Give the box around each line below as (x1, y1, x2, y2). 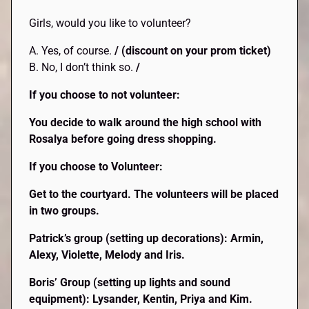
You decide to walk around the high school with (29, 116, 262, 130)
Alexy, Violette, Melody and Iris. (29, 248, 186, 262)
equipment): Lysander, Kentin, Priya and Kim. (29, 292, 253, 306)
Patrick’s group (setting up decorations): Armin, (29, 232, 264, 246)
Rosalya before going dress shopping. (29, 132, 217, 146)
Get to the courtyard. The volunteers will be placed (29, 188, 279, 201)
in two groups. (29, 204, 100, 218)
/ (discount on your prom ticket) (114, 44, 272, 58)
